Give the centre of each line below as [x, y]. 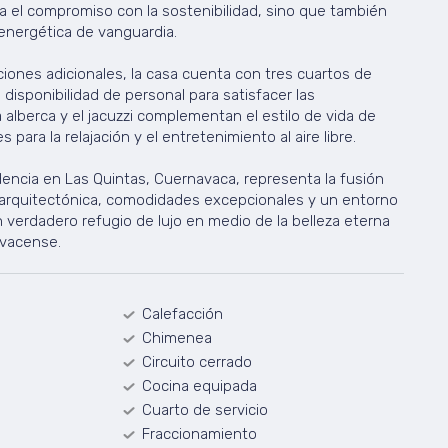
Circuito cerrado [196, 362]
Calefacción [182, 314]
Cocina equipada [199, 386]
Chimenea [176, 338]
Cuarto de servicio [204, 410]
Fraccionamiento [199, 434]
